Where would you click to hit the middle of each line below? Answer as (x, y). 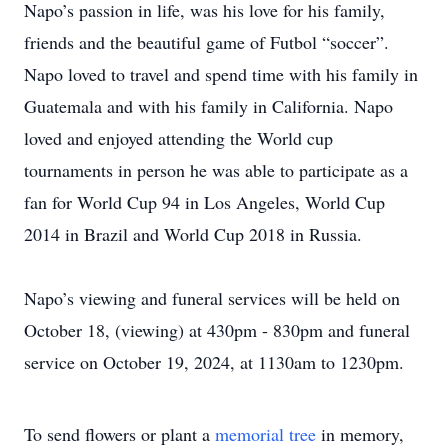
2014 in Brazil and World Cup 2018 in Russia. (193, 234)
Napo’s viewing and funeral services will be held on (212, 298)
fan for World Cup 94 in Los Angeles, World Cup (204, 202)
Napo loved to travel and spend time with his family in (221, 74)
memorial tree (265, 434)
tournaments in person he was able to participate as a (216, 170)
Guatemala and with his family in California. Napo (208, 106)
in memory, (360, 434)
